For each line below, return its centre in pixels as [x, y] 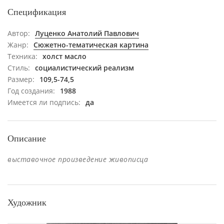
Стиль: [19, 68]
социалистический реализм [84, 68]
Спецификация [37, 12]
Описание [27, 138]
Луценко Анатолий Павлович [87, 33]
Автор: [19, 33]
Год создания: [31, 91]
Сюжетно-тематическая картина [91, 45]
